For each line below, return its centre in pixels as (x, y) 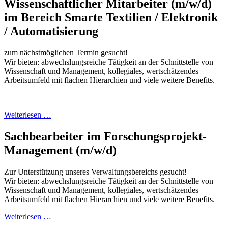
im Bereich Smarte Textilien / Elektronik (111, 17)
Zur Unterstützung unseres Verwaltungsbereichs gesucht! (95, 172)
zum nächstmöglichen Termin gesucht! (66, 52)
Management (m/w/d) (60, 150)
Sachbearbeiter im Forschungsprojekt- (105, 136)
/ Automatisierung (51, 31)
